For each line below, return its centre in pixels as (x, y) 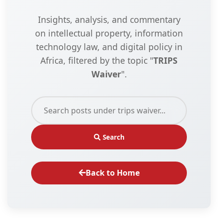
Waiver (106, 74)
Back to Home (112, 173)
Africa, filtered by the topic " (97, 60)
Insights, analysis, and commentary (109, 19)
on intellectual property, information (109, 33)
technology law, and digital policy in (109, 46)
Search (112, 137)
